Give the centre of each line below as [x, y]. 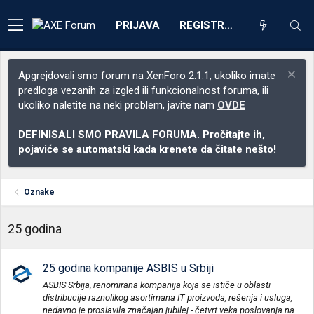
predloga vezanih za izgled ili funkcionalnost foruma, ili [143, 90]
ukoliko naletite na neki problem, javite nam [118, 105]
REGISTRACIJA [228, 25]
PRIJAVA [138, 25]
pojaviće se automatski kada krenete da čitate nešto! [147, 149]
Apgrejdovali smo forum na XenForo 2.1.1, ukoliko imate [147, 76]
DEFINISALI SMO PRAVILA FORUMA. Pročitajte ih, [142, 135]
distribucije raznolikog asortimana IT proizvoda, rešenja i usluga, [168, 297]
